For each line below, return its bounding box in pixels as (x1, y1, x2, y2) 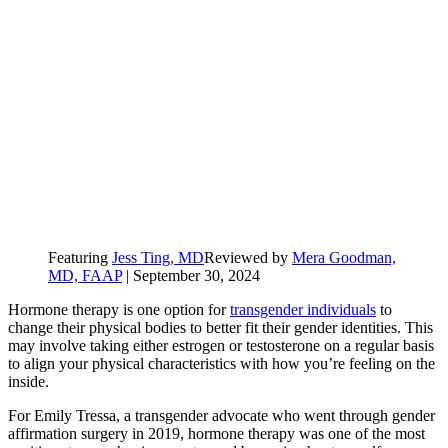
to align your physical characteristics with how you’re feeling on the (8, 355, 435, 373)
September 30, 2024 (133, 267, 260, 285)
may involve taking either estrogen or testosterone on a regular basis (8, 337, 434, 355)
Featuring (48, 249, 112, 267)
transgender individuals (230, 301, 376, 319)
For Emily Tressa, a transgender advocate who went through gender (8, 407, 435, 425)
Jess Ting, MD (112, 249, 204, 267)
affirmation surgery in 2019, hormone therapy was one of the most (8, 425, 425, 443)
